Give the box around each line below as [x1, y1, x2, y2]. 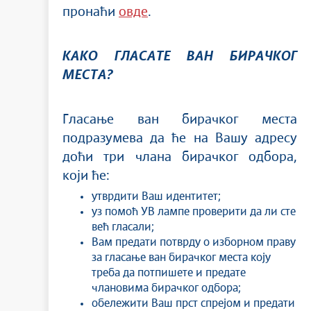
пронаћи [62, 6, 119, 19]
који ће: [62, 169, 110, 183]
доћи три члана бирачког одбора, [62, 151, 297, 164]
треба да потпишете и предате [92, 267, 246, 278]
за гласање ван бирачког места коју [92, 252, 271, 263]
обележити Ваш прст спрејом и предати [92, 298, 295, 309]
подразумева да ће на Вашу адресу [62, 132, 297, 145]
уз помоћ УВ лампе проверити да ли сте [92, 206, 296, 217]
